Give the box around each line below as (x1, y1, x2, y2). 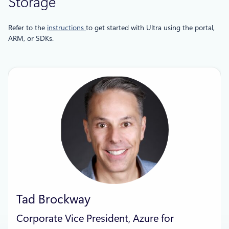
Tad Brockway (16, 192, 90, 207)
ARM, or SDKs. (8, 34, 54, 43)
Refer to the (8, 24, 47, 32)
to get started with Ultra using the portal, (86, 24, 215, 32)
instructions (47, 24, 86, 32)
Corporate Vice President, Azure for (16, 212, 174, 225)
